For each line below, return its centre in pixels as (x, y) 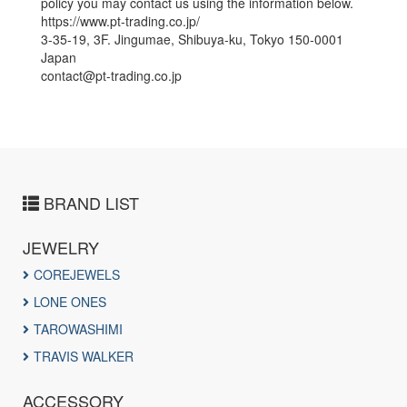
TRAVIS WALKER (84, 356)
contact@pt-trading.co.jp (111, 75)
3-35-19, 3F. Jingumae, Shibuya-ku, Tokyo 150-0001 (192, 39)
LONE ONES (70, 302)
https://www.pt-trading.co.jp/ (120, 21)
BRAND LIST (91, 203)
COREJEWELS (77, 274)
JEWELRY (61, 247)
